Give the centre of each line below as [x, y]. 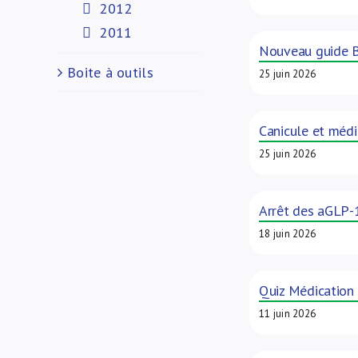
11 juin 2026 [287, 314]
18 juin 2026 [287, 234]
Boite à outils [110, 72]
